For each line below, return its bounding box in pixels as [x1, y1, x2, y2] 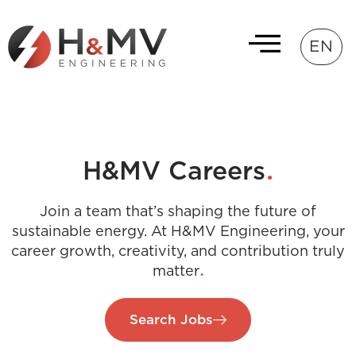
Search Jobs [130, 313, 213, 327]
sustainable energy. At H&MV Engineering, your [11, 225, 345, 239]
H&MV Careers [82, 159, 265, 184]
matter [152, 265, 199, 279]
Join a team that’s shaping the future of [40, 205, 316, 219]
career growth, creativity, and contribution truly [11, 245, 345, 259]
